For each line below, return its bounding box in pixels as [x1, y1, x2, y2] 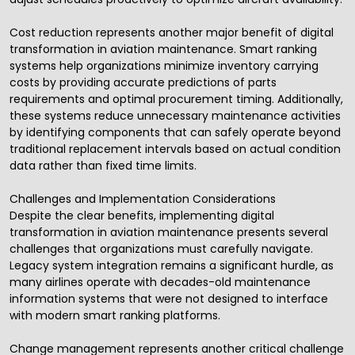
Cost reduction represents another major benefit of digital [10, 25, 334, 41]
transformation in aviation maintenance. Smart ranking [10, 41, 317, 58]
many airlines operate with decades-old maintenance [10, 274, 311, 291]
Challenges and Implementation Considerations [10, 191, 276, 208]
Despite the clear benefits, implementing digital [10, 208, 274, 224]
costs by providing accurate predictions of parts [10, 74, 277, 91]
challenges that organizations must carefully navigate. [10, 241, 313, 258]
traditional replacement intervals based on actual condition [10, 141, 341, 158]
